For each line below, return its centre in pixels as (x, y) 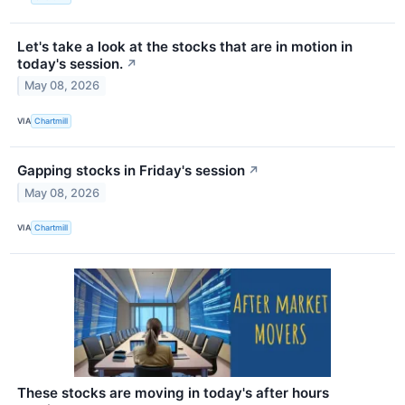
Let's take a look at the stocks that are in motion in (185, 46)
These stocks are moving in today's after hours (173, 393)
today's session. (70, 63)
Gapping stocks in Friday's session (131, 170)
